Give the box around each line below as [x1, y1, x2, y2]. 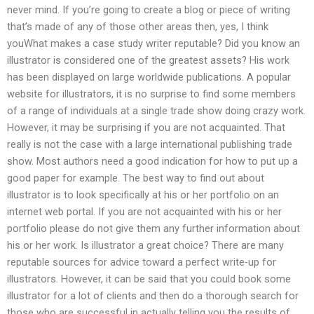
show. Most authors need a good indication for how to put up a [7, 155, 298, 168]
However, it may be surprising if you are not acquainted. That [7, 121, 285, 135]
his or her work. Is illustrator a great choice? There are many [7, 239, 284, 252]
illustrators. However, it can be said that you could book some [7, 273, 291, 286]
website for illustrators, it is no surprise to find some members [7, 88, 296, 101]
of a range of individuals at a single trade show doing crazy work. [7, 104, 306, 118]
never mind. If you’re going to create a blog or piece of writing [7, 4, 290, 17]
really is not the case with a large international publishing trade [7, 138, 292, 151]
